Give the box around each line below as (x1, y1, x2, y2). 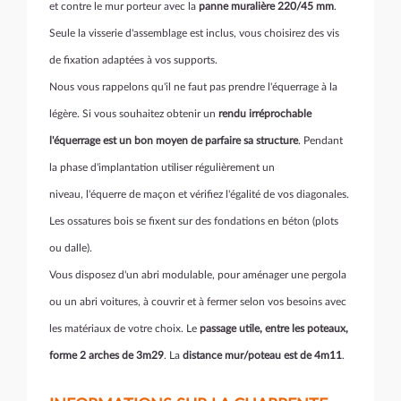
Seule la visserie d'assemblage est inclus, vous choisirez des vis (49, 28, 339, 39)
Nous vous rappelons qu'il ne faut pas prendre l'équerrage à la (49, 81, 337, 93)
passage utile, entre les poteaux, (200, 323, 348, 335)
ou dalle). (49, 243, 92, 254)
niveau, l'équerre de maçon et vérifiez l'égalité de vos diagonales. (49, 189, 349, 200)
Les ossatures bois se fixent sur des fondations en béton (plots (49, 216, 338, 227)
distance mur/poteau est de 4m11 (183, 350, 342, 362)
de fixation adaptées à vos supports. (49, 55, 218, 66)
